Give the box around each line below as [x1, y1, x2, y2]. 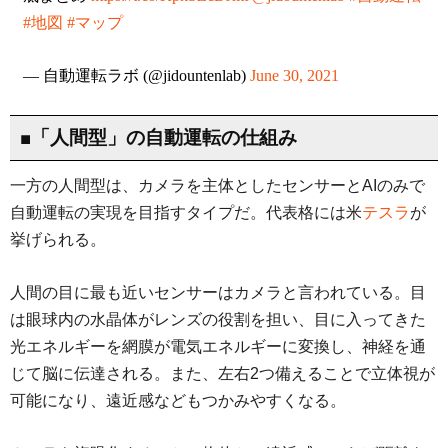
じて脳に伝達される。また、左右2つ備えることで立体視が [10, 364, 435, 382]
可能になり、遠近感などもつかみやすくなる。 [10, 391, 346, 409]
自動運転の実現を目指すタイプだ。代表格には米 [10, 203, 362, 221]
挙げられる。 [10, 230, 106, 248]
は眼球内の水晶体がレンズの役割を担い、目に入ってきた [10, 310, 426, 328]
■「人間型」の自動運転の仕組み [19, 126, 297, 150]
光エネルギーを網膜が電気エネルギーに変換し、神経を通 [10, 337, 426, 355]
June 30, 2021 [249, 66, 339, 84]
